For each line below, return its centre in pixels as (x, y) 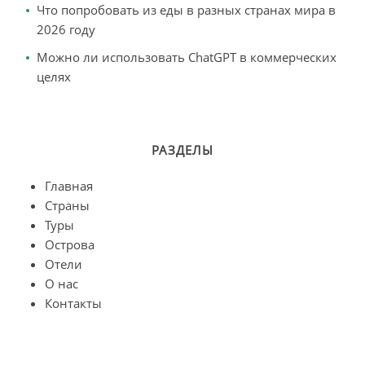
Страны (67, 205)
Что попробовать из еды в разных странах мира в (186, 10)
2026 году (66, 29)
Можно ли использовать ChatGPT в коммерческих (187, 57)
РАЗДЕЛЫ (182, 150)
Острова (70, 244)
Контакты (73, 303)
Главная (69, 186)
